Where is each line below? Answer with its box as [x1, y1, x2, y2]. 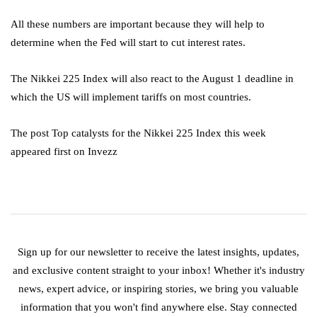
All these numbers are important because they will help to [11, 18, 265, 30]
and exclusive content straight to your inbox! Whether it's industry [12, 265, 305, 277]
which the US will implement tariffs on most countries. [11, 91, 251, 103]
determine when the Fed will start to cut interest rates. [11, 37, 246, 49]
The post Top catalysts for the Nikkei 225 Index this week [11, 127, 266, 139]
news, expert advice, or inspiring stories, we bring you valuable [18, 283, 299, 295]
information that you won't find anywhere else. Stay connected [20, 301, 297, 313]
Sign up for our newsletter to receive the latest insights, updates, [18, 246, 299, 258]
